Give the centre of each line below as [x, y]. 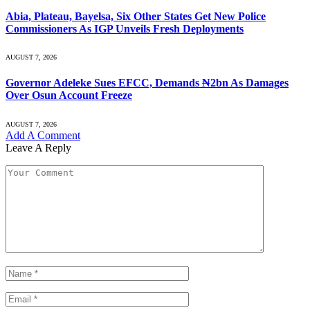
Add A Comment [43, 135]
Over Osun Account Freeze [69, 95]
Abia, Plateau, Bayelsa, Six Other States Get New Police [136, 16]
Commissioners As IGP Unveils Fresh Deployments [125, 28]
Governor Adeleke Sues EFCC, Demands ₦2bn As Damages [147, 83]
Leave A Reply [38, 147]
